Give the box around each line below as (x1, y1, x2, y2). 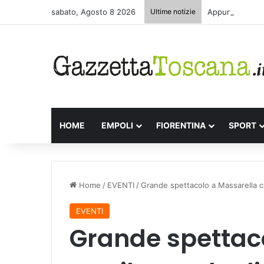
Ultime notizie (150, 7, 196, 16)
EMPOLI (101, 120, 133, 130)
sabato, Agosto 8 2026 (51, 7, 136, 16)
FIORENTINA (156, 120, 206, 130)
